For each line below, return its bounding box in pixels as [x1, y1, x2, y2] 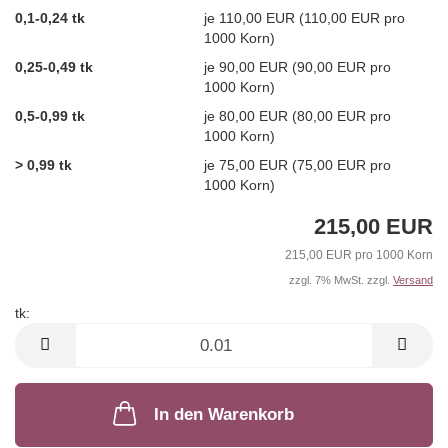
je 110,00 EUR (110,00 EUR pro [204, 9, 406, 26]
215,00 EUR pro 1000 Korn [285, 248, 433, 263]
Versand [393, 274, 433, 287]
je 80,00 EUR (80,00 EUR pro [204, 107, 392, 124]
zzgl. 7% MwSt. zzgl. [289, 274, 393, 287]
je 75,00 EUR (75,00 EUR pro [204, 156, 392, 173]
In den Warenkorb [154, 405, 294, 425]
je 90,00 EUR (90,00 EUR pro [204, 58, 392, 75]
